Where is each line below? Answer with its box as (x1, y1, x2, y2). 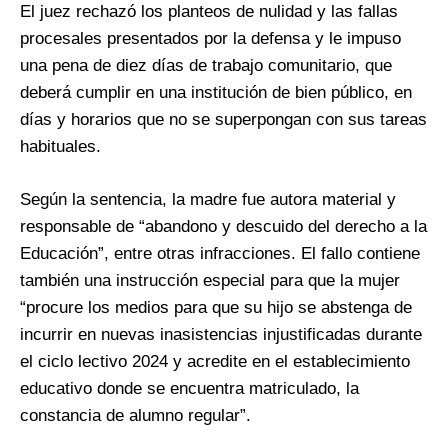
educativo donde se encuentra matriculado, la (20, 379, 359, 399)
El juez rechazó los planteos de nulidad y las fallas (20, 2, 398, 22)
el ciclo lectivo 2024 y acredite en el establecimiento (20, 352, 410, 372)
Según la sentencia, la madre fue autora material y (20, 190, 396, 210)
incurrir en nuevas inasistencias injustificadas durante (20, 325, 422, 345)
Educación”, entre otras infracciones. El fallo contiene (20, 244, 420, 264)
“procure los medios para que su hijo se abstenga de (20, 298, 412, 318)
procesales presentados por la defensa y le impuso (20, 29, 401, 49)
